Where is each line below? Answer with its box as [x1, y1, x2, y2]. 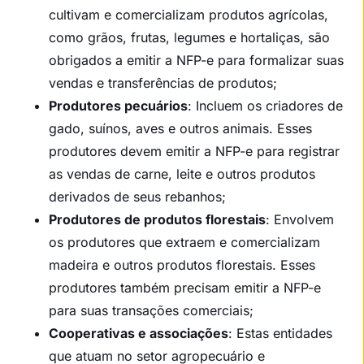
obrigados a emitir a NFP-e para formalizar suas [49, 51, 344, 68]
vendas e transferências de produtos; [49, 74, 277, 91]
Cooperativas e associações [49, 324, 228, 341]
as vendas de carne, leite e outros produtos [49, 165, 315, 182]
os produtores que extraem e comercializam [49, 233, 320, 250]
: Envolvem [266, 210, 334, 227]
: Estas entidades [228, 324, 332, 341]
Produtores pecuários [49, 97, 188, 114]
